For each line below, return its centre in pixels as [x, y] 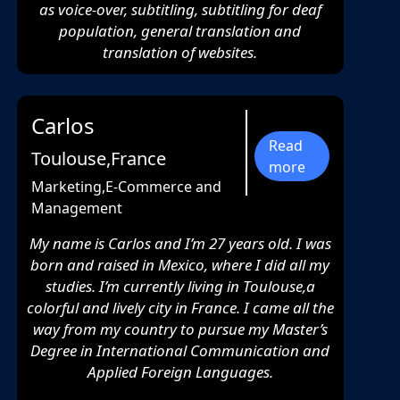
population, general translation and [180, 31]
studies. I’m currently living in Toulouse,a [180, 287]
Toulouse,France [98, 159]
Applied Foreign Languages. [180, 372]
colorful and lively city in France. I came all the [180, 308]
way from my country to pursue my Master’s [180, 329]
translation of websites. [180, 53]
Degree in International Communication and [180, 351]
